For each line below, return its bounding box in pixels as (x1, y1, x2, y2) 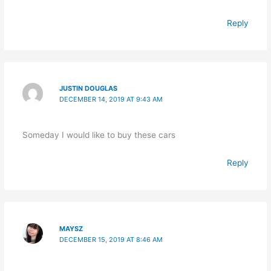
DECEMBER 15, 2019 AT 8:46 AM (59, 235, 163, 244)
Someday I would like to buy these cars (22, 129, 175, 140)
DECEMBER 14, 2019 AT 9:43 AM (59, 95, 163, 104)
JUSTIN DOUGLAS (59, 84, 118, 93)
